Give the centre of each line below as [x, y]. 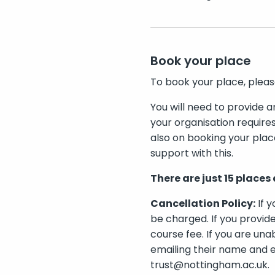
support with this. [192, 153]
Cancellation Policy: [203, 204]
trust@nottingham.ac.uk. [210, 265]
